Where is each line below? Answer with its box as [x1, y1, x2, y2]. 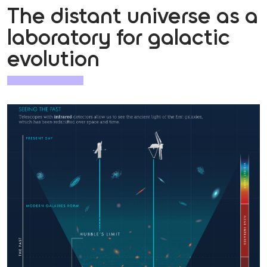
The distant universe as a [7, 6, 258, 28]
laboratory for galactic [7, 27, 230, 49]
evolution [7, 49, 100, 71]
